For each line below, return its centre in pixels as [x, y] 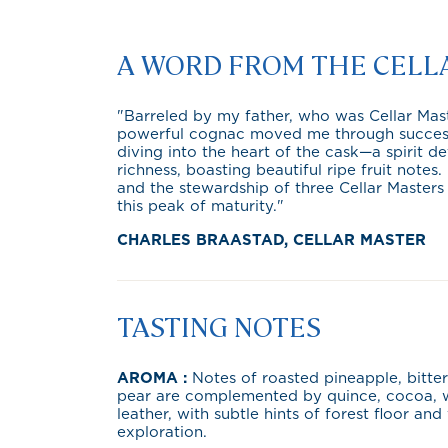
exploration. [162, 432]
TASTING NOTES [219, 325]
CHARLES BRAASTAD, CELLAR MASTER [271, 240]
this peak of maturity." [200, 206]
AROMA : [154, 378]
